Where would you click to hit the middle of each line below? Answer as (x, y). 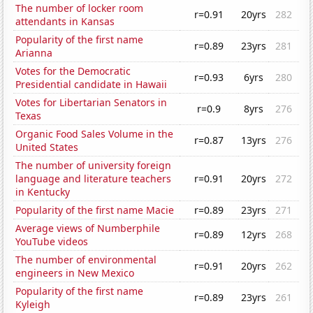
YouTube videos (52, 242)
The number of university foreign (94, 166)
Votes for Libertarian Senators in (92, 103)
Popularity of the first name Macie (95, 210)
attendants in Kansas (65, 22)
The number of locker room (80, 8)
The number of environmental (86, 260)
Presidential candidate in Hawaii (92, 85)
